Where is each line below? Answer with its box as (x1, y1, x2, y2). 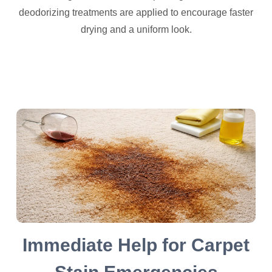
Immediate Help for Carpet (22, 234, 250, 255)
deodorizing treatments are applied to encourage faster (19, 7, 253, 18)
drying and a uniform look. (80, 24, 192, 35)
